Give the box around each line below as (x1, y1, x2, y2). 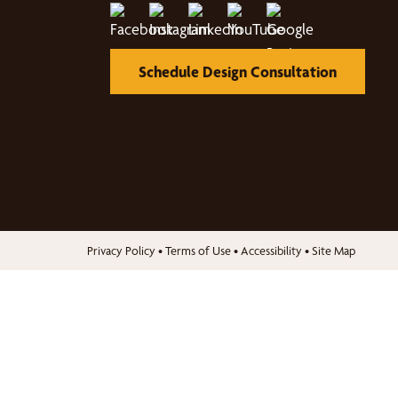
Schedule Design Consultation (139, 62, 337, 81)
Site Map (312, 243, 355, 258)
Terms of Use (165, 243, 231, 258)
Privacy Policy (87, 243, 155, 258)
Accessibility (241, 243, 302, 258)
